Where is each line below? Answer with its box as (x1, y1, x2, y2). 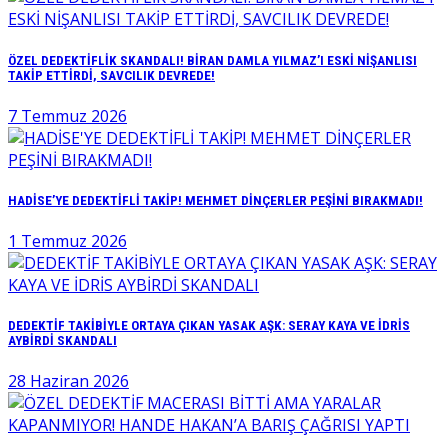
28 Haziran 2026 (8, 370, 129, 393)
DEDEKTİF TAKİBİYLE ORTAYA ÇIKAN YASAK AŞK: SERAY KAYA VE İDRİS (8, 318, 410, 334)
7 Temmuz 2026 (8, 104, 127, 127)
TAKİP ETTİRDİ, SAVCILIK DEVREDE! (8, 67, 215, 83)
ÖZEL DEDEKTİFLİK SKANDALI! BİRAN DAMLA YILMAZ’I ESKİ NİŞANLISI (8, 52, 417, 68)
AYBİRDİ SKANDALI (8, 333, 117, 349)
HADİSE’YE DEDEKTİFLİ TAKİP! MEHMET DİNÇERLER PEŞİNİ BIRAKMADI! (8, 192, 423, 208)
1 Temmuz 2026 (8, 230, 127, 253)
